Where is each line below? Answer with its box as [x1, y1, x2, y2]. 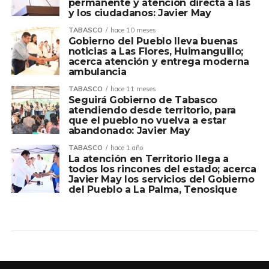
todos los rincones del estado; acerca [68, 163, 256, 175]
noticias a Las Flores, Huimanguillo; [68, 46, 244, 58]
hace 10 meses [110, 26, 156, 35]
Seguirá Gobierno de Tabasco [68, 94, 218, 106]
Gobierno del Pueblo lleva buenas [68, 35, 238, 47]
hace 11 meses [110, 85, 156, 94]
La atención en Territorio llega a [68, 153, 229, 165]
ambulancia [68, 66, 127, 78]
